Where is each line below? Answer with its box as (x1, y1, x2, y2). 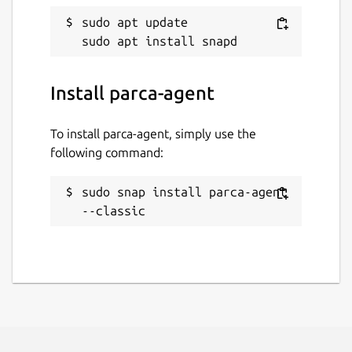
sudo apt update (82, 14, 188, 29)
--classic (82, 203, 145, 218)
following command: (50, 145, 163, 159)
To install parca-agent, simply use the (50, 126, 256, 141)
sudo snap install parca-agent (82, 184, 287, 199)
